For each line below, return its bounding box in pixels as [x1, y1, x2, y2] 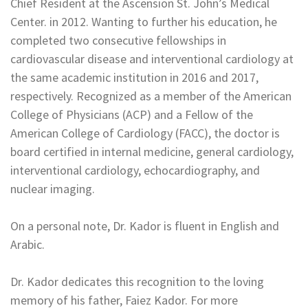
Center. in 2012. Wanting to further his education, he [10, 14, 277, 30]
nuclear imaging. [10, 181, 95, 197]
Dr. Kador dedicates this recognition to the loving [10, 274, 264, 289]
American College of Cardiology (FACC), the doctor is [10, 125, 280, 141]
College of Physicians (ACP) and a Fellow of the [10, 107, 253, 122]
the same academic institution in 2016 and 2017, [10, 69, 258, 85]
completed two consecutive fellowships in [10, 32, 226, 48]
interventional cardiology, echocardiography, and [10, 162, 260, 178]
